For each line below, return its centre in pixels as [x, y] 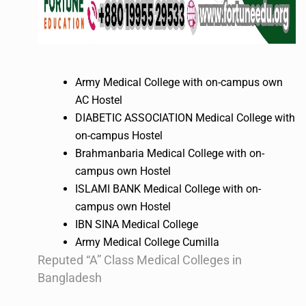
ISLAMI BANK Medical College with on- [168, 189]
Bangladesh [70, 277]
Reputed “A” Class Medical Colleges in [140, 260]
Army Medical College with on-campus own [179, 82]
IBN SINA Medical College [137, 224]
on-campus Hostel [119, 135]
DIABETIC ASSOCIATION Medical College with [185, 117]
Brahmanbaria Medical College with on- [170, 153]
